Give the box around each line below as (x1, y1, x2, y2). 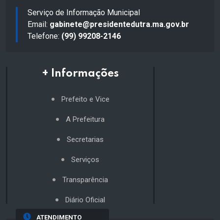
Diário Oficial (65, 195, 105, 204)
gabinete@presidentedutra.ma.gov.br (50, 19, 189, 29)
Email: (27, 19, 50, 29)
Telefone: (27, 31, 61, 41)
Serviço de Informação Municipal (27, 7, 140, 17)
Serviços (71, 155, 99, 164)
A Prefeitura (66, 114, 105, 124)
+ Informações (42, 68, 119, 79)
